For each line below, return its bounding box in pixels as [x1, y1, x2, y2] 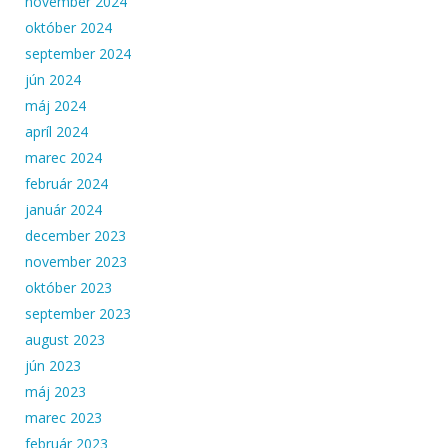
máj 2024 [25, 95, 86, 115]
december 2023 [25, 225, 126, 245]
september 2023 [25, 303, 131, 323]
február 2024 [25, 173, 108, 193]
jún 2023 [25, 355, 81, 375]
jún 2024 [25, 69, 81, 89]
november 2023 [25, 251, 127, 271]
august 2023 [25, 329, 105, 349]
